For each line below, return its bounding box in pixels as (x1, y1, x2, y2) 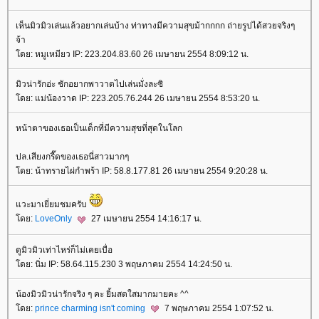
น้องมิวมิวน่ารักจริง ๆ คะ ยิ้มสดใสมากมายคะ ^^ (16, 288, 189, 299)
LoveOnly (35, 214, 74, 224)
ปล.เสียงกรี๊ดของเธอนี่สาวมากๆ (16, 152, 129, 162)
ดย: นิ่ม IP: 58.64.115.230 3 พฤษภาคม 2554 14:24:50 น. (16, 258, 232, 269)
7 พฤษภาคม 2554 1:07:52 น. (162, 303, 273, 313)
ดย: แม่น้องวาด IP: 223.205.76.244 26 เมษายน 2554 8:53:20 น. (16, 93, 260, 104)
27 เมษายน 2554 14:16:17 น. (89, 214, 202, 224)
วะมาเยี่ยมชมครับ (16, 199, 89, 210)
